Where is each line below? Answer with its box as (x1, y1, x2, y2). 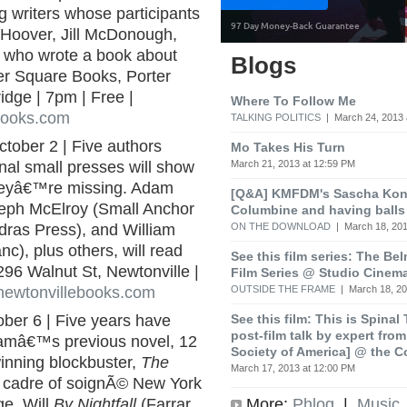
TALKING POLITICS (231, 111, 321, 123)
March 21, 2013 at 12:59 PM (231, 157, 355, 169)
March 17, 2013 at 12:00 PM (231, 362, 355, 373)
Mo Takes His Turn (231, 139, 345, 154)
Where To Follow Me (231, 93, 356, 108)
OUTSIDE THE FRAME (231, 283, 335, 294)
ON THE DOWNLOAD (231, 220, 331, 232)
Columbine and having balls (231, 202, 405, 217)
